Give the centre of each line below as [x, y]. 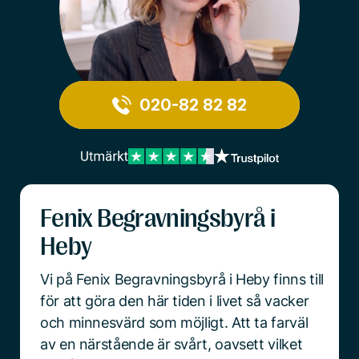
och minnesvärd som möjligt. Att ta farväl [174, 323]
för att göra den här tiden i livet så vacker [175, 301]
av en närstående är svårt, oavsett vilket [171, 344]
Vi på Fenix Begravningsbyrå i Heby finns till [182, 279]
